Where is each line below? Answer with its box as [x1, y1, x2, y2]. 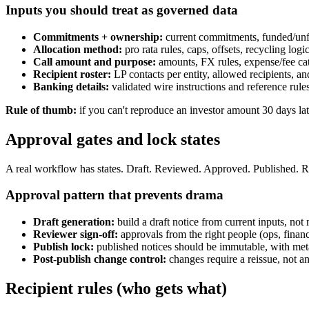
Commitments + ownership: [33, 30, 163, 43]
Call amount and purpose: [33, 55, 156, 68]
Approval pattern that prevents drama [6, 188, 223, 203]
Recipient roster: [33, 68, 111, 80]
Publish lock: [33, 241, 94, 253]
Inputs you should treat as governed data [6, 3, 238, 18]
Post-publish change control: [33, 253, 166, 266]
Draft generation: [33, 216, 114, 228]
